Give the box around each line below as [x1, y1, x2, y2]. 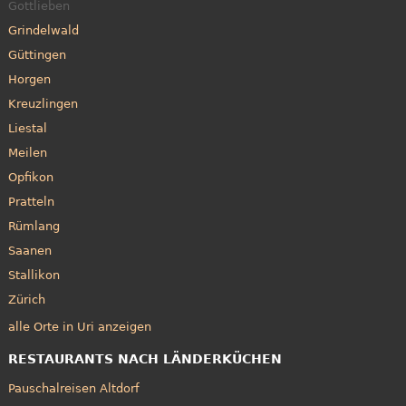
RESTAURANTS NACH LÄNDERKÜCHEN [7, 352, 282, 367]
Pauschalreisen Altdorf [7, 381, 140, 395]
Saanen [7, 243, 52, 257]
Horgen [7, 72, 51, 86]
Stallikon [7, 267, 60, 282]
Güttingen [7, 47, 66, 62]
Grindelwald [7, 23, 79, 37]
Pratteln [7, 194, 54, 208]
